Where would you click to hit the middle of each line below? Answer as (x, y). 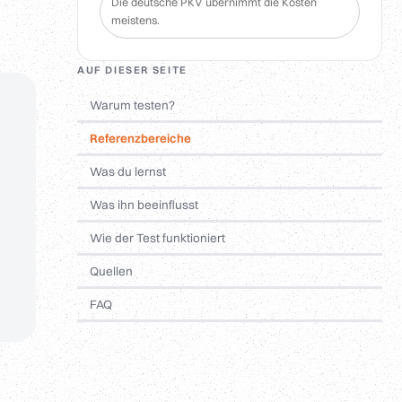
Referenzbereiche (140, 139)
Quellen (111, 271)
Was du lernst (128, 172)
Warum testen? (132, 105)
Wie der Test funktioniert (157, 238)
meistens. (135, 21)
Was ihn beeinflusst (144, 205)
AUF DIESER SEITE (132, 70)
